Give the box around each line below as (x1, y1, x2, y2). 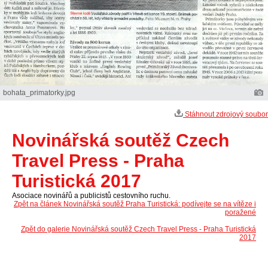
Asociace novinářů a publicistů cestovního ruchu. (12, 191, 170, 200)
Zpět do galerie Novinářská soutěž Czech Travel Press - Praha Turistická (21, 225, 256, 234)
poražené (225, 208, 256, 217)
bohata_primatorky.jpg (3, 89, 75, 98)
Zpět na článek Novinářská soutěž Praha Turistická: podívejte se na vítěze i (14, 200, 256, 209)
